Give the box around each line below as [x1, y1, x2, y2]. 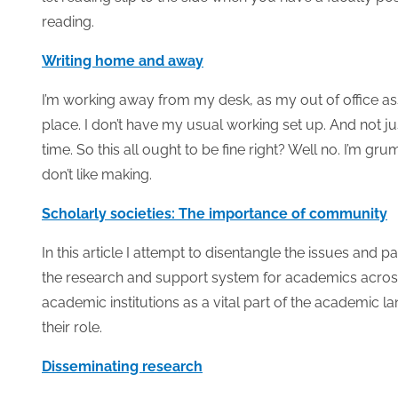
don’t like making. [42, 166, 152, 183]
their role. [42, 319, 102, 336]
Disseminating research [42, 358, 203, 375]
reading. [42, 13, 94, 30]
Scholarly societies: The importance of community [42, 205, 387, 222]
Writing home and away [42, 52, 203, 69]
